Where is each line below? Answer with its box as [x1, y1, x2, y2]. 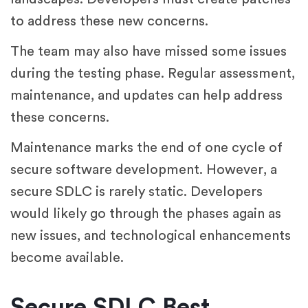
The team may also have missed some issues [10, 44, 287, 58]
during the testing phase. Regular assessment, [10, 66, 295, 80]
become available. [10, 250, 124, 265]
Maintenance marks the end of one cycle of [10, 140, 283, 155]
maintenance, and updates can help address [10, 88, 283, 102]
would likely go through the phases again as [10, 206, 281, 221]
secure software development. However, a [10, 162, 277, 177]
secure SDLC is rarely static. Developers [10, 184, 263, 199]
